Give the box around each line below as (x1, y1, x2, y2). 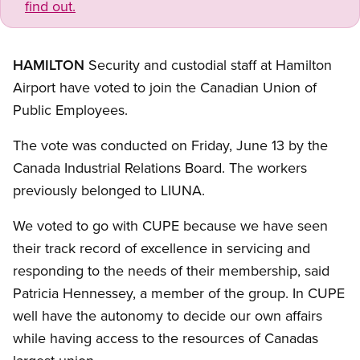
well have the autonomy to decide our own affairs (13, 305, 322, 326)
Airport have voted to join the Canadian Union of (13, 77, 317, 98)
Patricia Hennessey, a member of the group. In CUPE (13, 283, 345, 304)
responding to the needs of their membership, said (13, 260, 329, 281)
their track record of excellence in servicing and (13, 238, 310, 259)
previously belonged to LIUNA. (13, 180, 205, 201)
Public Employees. (13, 100, 128, 121)
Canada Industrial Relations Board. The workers (13, 157, 307, 178)
